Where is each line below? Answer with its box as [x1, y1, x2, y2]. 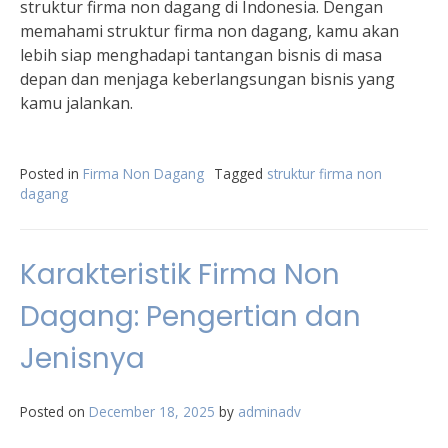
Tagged [214, 164, 267, 183]
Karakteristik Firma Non [20, 255, 340, 294]
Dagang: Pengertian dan [20, 297, 361, 336]
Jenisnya [20, 339, 145, 378]
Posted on [20, 402, 89, 421]
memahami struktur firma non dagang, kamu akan [20, 20, 399, 42]
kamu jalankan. [20, 92, 133, 114]
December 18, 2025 [89, 402, 215, 421]
